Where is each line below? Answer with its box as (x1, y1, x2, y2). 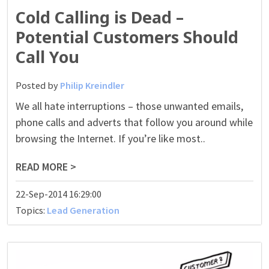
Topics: (15, 204, 47, 217)
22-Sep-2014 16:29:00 (15, 188, 101, 201)
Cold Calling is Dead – (15, 6, 184, 29)
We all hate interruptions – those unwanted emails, (15, 99, 243, 113)
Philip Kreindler (59, 79, 124, 92)
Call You (15, 46, 79, 68)
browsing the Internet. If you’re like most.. (15, 131, 205, 146)
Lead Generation (46, 204, 119, 217)
